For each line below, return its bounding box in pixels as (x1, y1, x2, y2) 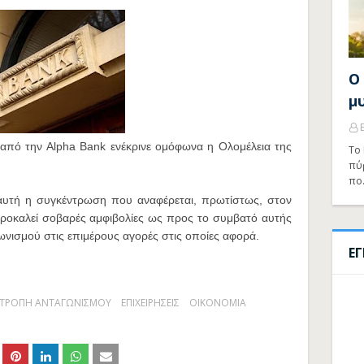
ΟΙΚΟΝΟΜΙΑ (189, 296, 246, 310)
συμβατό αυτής (213, 211, 292, 224)
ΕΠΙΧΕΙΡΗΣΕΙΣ (121, 296, 180, 310)
